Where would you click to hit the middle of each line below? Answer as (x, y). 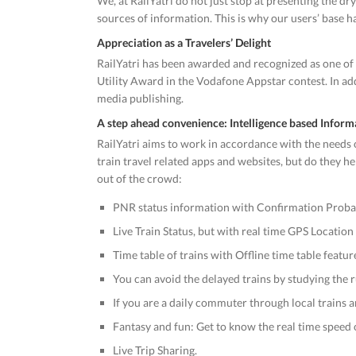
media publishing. (140, 98)
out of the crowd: (139, 178)
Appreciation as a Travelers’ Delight (184, 43)
